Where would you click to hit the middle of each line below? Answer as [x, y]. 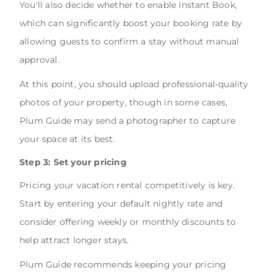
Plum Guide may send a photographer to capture [128, 120]
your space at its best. [67, 139]
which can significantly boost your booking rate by [131, 23]
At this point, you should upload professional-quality [134, 84]
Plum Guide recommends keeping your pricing [123, 265]
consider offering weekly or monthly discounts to [128, 222]
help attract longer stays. [74, 240]
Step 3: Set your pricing [73, 162]
